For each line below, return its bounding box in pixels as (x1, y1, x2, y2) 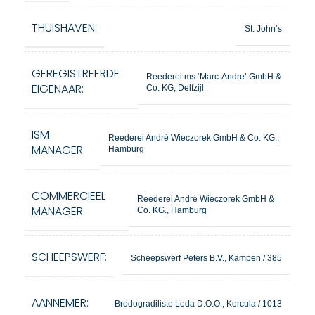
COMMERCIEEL (32, 188, 105, 204)
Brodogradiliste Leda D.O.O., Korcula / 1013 (115, 298, 282, 309)
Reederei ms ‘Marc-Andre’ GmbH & (146, 71, 282, 82)
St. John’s (245, 23, 282, 34)
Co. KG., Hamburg (137, 205, 207, 215)
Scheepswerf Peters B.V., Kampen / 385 (131, 252, 282, 263)
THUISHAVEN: (32, 20, 97, 36)
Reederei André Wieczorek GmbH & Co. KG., (108, 132, 280, 143)
